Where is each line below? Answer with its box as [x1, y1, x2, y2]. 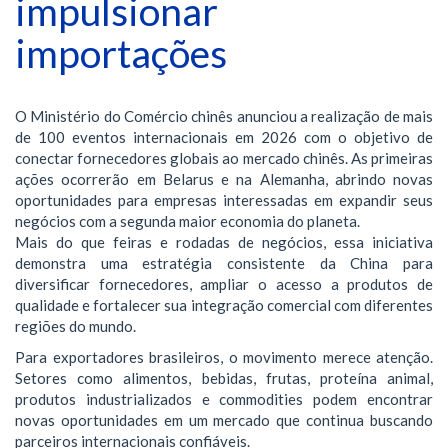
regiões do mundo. [15, 316, 136, 335]
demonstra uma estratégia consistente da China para [15, 253, 433, 272]
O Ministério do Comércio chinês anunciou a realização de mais [15, 106, 433, 125]
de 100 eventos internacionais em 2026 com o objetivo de [15, 127, 433, 146]
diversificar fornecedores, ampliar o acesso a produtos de [15, 274, 433, 293]
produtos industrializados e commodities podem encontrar [15, 390, 433, 408]
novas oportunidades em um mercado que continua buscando [15, 411, 433, 429]
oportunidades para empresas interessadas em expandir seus [15, 190, 433, 209]
